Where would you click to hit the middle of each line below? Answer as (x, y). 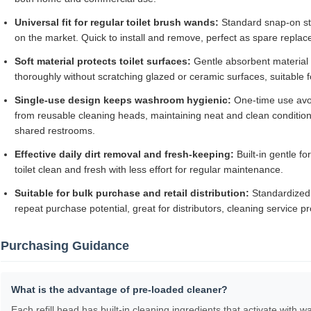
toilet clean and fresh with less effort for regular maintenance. (149, 170)
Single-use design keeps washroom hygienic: (123, 100)
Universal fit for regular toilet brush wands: (117, 23)
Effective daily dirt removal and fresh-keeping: (124, 154)
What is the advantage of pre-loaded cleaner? (119, 290)
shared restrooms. (55, 131)
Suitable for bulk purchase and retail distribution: (132, 193)
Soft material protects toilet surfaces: (103, 61)
